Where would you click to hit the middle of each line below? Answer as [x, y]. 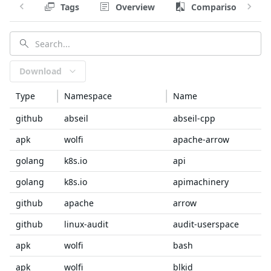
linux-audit [86, 224]
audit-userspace [206, 224]
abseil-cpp [194, 118]
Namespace [88, 96]
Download [41, 71]
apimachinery [201, 182]
